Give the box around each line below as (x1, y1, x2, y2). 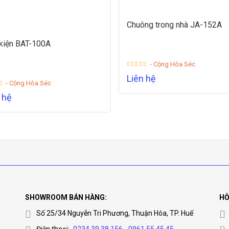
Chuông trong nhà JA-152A (126, 20, 222, 30)
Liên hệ (126, 73, 156, 84)
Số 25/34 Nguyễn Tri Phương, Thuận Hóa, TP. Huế (36, 209, 193, 217)
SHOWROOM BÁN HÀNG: (25, 193, 107, 201)
